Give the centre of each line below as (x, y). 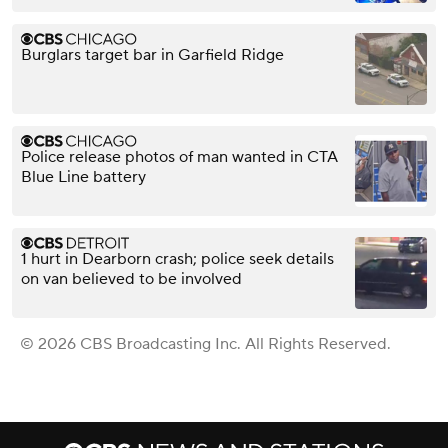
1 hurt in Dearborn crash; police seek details (177, 259)
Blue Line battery (83, 177)
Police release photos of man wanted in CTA (179, 157)
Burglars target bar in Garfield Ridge (152, 55)
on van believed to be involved (131, 279)
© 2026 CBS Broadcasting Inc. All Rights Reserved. (205, 344)
